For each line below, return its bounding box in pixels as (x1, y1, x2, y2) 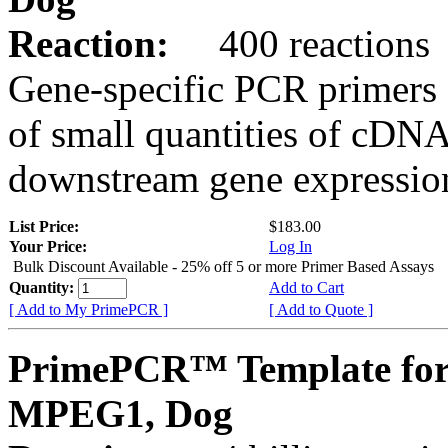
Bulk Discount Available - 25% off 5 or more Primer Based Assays (13, 257, 434, 275)
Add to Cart (269, 278, 344, 296)
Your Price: (9, 237, 87, 255)
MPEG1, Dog (8, 391, 233, 435)
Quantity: (9, 278, 78, 296)
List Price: (9, 217, 83, 235)
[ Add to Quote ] (269, 300, 373, 318)
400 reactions (179, 21, 430, 65)
